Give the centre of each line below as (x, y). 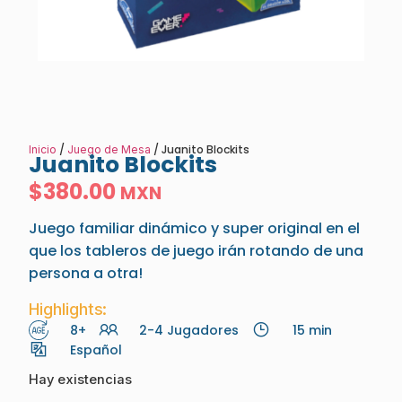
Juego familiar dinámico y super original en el (194, 229)
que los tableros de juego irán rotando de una (196, 251)
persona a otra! (86, 274)
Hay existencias (80, 379)
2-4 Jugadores (189, 330)
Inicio (43, 149)
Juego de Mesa (109, 149)
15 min (312, 330)
